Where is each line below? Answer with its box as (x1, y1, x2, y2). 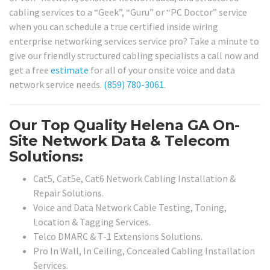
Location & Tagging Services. (33, 215, 151, 228)
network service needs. (9, 78, 104, 91)
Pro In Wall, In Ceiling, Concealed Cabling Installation (33, 244, 255, 257)
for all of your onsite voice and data (89, 64, 235, 77)
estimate (51, 64, 89, 77)
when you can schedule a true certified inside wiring (9, 20, 218, 33)
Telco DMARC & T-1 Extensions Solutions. (33, 230, 202, 242)
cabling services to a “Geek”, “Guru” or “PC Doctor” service (9, 6, 247, 19)
